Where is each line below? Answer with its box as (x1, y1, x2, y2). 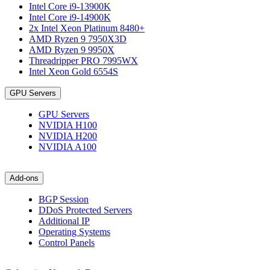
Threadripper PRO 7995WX (29, 55, 138, 66)
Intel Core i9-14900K (29, 12, 111, 23)
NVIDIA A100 (39, 142, 96, 152)
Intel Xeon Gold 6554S (29, 66, 118, 77)
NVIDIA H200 (39, 131, 97, 142)
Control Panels (39, 237, 95, 248)
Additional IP (39, 216, 90, 227)
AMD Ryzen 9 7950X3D (29, 34, 127, 45)
